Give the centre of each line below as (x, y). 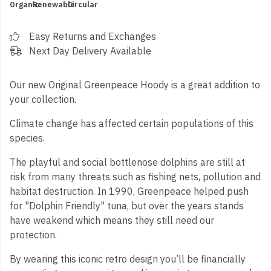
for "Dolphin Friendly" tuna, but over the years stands (127, 206)
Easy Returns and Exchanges (93, 36)
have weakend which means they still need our (112, 220)
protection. (33, 235)
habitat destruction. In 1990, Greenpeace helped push (129, 191)
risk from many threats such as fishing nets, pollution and (135, 177)
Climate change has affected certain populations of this (132, 123)
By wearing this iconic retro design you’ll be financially (128, 259)
